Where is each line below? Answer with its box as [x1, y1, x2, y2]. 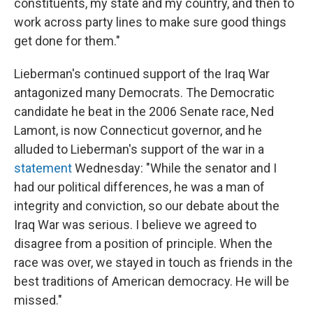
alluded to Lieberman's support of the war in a [14, 142, 264, 157]
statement [14, 161, 72, 176]
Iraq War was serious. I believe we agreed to [14, 217, 256, 233]
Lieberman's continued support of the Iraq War [14, 66, 270, 82]
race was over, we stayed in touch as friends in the [14, 255, 293, 270]
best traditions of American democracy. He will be [14, 274, 289, 289]
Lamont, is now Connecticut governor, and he [14, 123, 262, 138]
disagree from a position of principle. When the [14, 236, 272, 252]
